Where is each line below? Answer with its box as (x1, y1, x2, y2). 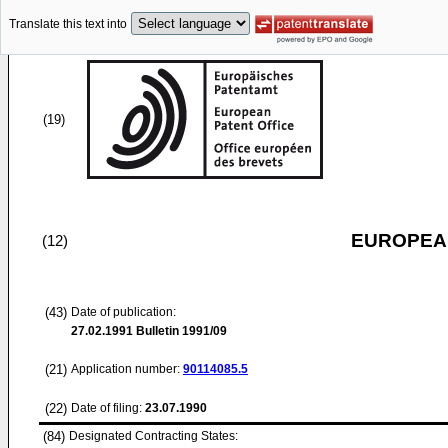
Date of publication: (71, 305, 176, 319)
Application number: (71, 362, 183, 376)
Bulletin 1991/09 (133, 324, 227, 338)
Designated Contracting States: (69, 429, 238, 443)
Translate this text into (9, 17, 127, 32)
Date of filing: (71, 401, 142, 415)
